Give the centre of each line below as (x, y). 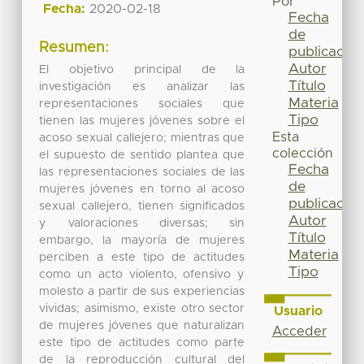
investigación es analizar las (142, 87)
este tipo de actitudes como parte (142, 342)
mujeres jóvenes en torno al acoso (142, 189)
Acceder (299, 331)
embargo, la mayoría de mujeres (142, 240)
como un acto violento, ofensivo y (142, 274)
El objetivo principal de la (142, 69)
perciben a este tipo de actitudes (142, 257)
